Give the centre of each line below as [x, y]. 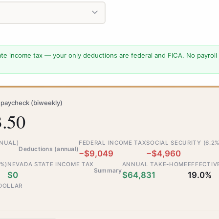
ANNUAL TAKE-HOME [155, 164]
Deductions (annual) [49, 149]
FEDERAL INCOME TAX [113, 143]
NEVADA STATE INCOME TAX [51, 164]
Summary [108, 170]
